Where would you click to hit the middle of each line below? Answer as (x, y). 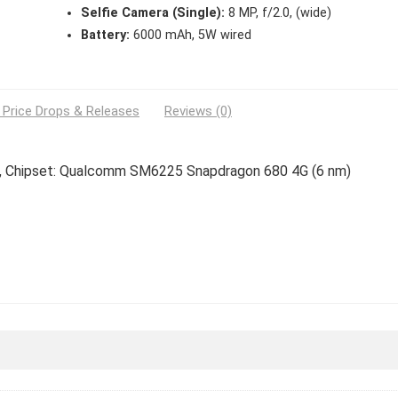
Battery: (105, 36)
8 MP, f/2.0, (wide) (278, 13)
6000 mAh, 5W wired (190, 36)
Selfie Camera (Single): (152, 13)
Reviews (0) (198, 111)
